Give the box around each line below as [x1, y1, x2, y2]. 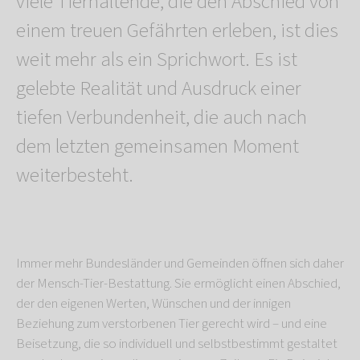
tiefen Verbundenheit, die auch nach [16, 102, 307, 132]
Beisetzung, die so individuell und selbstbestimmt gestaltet [16, 333, 337, 354]
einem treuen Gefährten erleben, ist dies [16, 15, 338, 45]
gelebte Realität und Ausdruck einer [16, 73, 301, 103]
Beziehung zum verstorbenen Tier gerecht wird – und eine [16, 313, 327, 333]
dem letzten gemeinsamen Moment [16, 131, 299, 161]
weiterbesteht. [16, 160, 133, 190]
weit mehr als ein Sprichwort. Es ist [16, 44, 297, 74]
